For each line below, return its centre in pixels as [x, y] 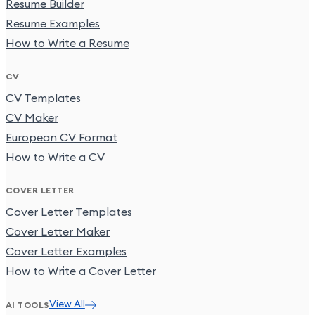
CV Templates [43, 99]
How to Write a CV [55, 158]
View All [67, 305]
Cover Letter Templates [69, 213]
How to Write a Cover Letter [81, 272]
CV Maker [32, 118]
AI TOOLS [27, 305]
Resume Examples [53, 24]
